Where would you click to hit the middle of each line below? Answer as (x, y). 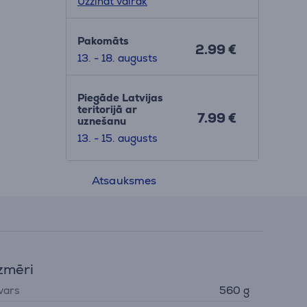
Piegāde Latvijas (120, 98)
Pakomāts (103, 41)
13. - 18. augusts (117, 58)
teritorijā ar (107, 109)
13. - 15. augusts (117, 138)
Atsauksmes (124, 181)
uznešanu (101, 121)
